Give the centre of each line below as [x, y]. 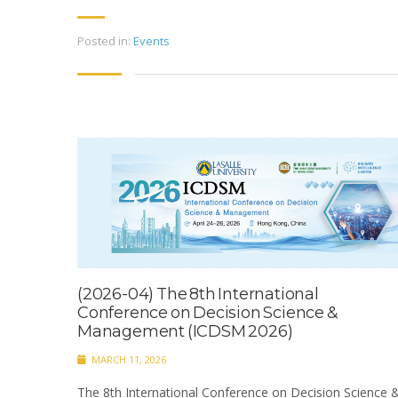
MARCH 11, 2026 [127, 359]
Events [151, 41]
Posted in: [104, 41]
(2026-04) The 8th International [198, 294]
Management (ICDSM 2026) [185, 331]
